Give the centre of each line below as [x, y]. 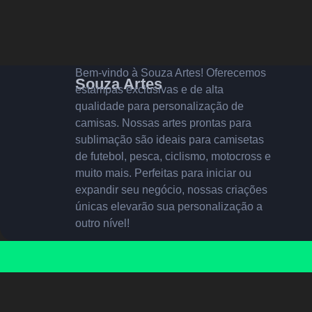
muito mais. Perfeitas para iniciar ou [163, 173]
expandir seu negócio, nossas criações [171, 189]
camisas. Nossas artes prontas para [163, 123]
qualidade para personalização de [159, 106]
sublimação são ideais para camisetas [169, 139]
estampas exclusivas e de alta [149, 89]
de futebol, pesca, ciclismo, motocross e [173, 156]
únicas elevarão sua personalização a [169, 206]
